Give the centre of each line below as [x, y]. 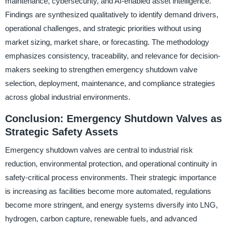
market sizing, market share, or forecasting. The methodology [107, 42]
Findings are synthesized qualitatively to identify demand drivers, [111, 14]
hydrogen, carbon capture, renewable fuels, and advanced [101, 219]
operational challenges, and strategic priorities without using [103, 28]
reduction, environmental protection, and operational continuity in [111, 164]
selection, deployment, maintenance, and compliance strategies [110, 83]
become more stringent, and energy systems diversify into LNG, [111, 205]
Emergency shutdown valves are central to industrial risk [99, 150]
